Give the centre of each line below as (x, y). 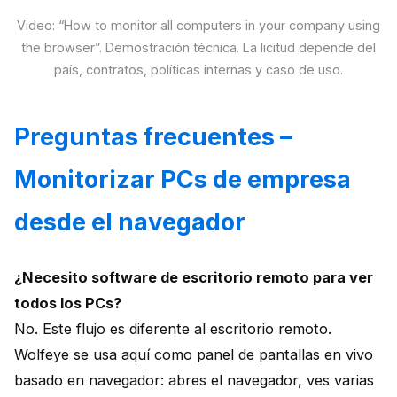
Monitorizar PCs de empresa (183, 179)
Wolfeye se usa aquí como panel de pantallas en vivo (194, 354)
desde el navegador (130, 222)
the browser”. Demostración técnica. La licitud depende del (198, 47)
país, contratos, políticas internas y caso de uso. (198, 69)
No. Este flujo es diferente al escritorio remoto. (173, 328)
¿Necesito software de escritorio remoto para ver (194, 277)
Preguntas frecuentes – (153, 136)
